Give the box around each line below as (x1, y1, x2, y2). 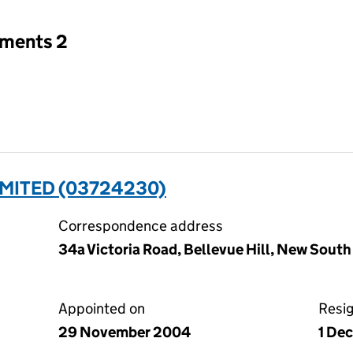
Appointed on (58, 299, 145, 318)
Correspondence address (58, 217, 223, 235)
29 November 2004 (58, 323, 191, 341)
